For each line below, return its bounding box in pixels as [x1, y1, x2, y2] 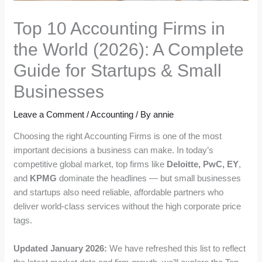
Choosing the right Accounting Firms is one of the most [13, 131, 222, 142]
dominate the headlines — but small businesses [57, 173, 242, 184]
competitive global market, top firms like [13, 159, 167, 170]
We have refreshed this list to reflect [107, 243, 246, 254]
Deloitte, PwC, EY [167, 159, 239, 170]
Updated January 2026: [13, 243, 108, 254]
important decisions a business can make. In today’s [13, 145, 214, 156]
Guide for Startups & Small [13, 61, 222, 81]
